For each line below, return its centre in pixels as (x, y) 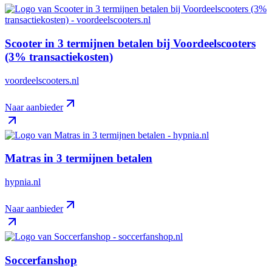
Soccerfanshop (41, 260)
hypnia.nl (23, 182)
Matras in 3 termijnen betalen (79, 158)
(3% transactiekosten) (59, 56)
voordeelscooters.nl (42, 80)
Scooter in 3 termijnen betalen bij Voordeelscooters (130, 43)
